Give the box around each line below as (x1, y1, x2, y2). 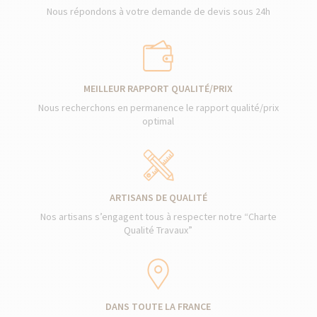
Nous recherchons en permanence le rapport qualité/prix (38, 101, 279, 114)
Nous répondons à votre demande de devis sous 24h (46, 5, 270, 18)
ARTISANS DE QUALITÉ (109, 191, 207, 204)
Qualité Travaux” (124, 224, 193, 236)
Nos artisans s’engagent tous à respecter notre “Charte (40, 210, 277, 223)
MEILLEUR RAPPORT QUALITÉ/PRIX (83, 82, 234, 95)
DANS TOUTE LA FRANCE (105, 300, 212, 313)
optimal (142, 115, 175, 127)
